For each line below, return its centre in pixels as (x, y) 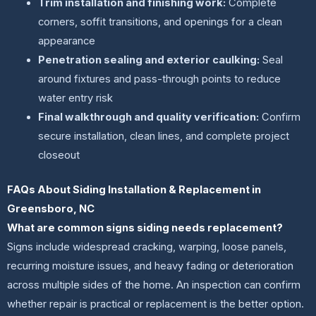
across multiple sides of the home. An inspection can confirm (154, 285)
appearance (67, 41)
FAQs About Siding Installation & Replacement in (134, 190)
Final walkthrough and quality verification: (149, 117)
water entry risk (76, 98)
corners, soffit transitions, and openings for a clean (160, 22)
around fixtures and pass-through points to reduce (160, 79)
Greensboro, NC (51, 209)
